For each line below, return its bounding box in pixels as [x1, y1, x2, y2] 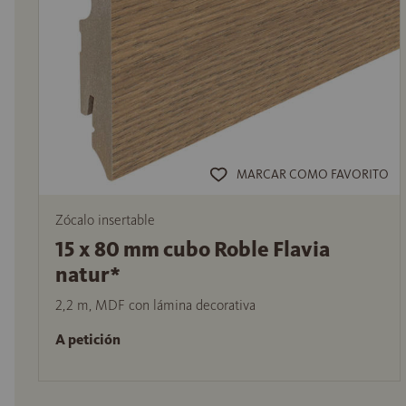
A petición [55, 331, 121, 349]
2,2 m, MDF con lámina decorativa [55, 295, 256, 314]
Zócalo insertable [55, 210, 155, 228]
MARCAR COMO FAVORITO [236, 167, 389, 183]
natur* [55, 260, 121, 288]
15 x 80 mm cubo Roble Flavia [55, 235, 330, 263]
